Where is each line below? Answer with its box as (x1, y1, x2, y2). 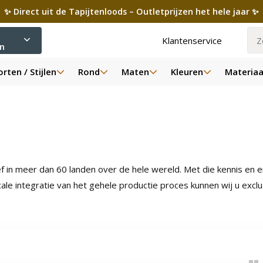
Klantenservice (162, 34, 222, 46)
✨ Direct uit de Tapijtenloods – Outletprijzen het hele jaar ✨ (4, 6, 259, 17)
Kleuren (170, 66, 203, 77)
